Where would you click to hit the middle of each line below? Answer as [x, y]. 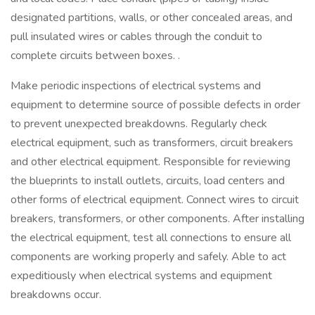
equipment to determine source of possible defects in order [155, 105]
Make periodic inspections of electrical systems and [136, 86]
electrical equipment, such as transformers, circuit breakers [152, 143]
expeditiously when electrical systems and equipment [141, 276]
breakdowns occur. [56, 295]
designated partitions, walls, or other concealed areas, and [152, 18]
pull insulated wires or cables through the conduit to [136, 37]
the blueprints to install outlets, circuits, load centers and [148, 181]
